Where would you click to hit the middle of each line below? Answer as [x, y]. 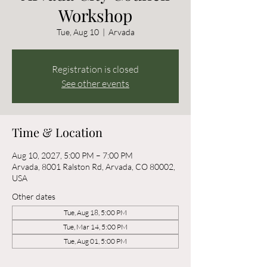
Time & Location [57, 132]
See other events [95, 83]
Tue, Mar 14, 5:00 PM [95, 227]
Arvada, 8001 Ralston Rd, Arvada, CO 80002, [94, 167]
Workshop [95, 15]
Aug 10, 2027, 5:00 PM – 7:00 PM [72, 155]
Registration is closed [95, 69]
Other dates [34, 196]
